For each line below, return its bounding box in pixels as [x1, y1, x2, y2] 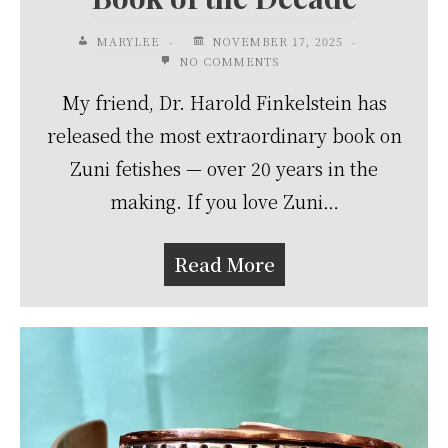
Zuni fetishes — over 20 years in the [70, 155, 378, 182]
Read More [173, 251, 275, 278]
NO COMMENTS [175, 53, 279, 70]
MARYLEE [96, 33, 160, 50]
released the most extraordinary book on [46, 122, 402, 149]
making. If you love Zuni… [109, 188, 339, 215]
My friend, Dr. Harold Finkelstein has [61, 89, 387, 116]
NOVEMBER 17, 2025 [208, 33, 347, 50]
